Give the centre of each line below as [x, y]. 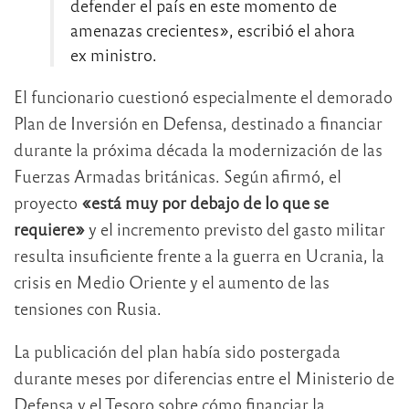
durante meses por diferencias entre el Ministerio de [204, 377]
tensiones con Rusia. [88, 308]
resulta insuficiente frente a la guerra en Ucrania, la [199, 255]
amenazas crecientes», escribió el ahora [213, 29]
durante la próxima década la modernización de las [198, 149]
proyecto [47, 202]
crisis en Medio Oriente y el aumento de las [172, 281]
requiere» [49, 228]
